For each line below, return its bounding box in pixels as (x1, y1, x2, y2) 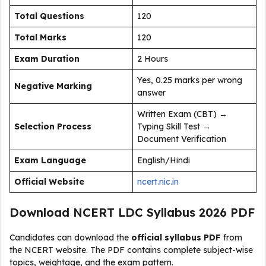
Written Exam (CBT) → (137, 109, 227, 119)
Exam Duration (14, 53, 80, 64)
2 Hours (137, 53, 168, 64)
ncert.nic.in (137, 176, 179, 187)
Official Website (14, 176, 84, 187)
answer (137, 87, 166, 98)
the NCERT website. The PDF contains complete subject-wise (9, 245, 253, 255)
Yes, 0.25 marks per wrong (137, 75, 242, 85)
